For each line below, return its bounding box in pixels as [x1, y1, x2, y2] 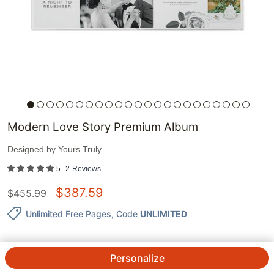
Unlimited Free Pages [26, 208, 111, 219]
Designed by [7, 144, 58, 155]
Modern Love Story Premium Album [7, 120, 198, 135]
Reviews [72, 165, 101, 174]
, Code [111, 208, 138, 219]
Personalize [109, 252, 165, 264]
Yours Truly [58, 144, 102, 155]
